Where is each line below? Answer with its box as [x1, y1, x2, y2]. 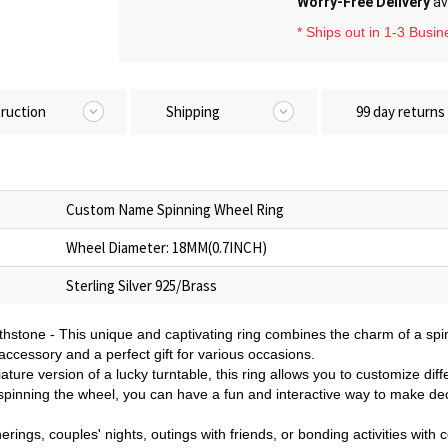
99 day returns [356, 102, 445, 121]
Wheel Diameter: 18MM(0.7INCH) [66, 238, 267, 257]
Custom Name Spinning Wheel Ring [66, 200, 284, 219]
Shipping [166, 102, 220, 121]
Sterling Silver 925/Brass [66, 276, 217, 295]
